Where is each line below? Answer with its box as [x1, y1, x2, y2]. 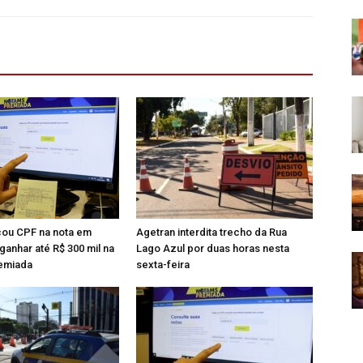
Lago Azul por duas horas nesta [136, 242, 289, 254]
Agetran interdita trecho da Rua [136, 226, 287, 238]
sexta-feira [136, 258, 190, 271]
